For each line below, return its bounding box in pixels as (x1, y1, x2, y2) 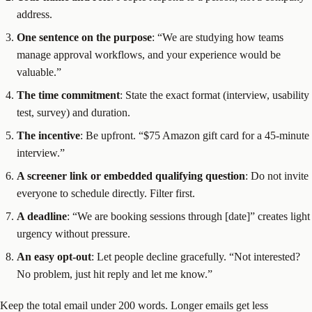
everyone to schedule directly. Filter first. (17, 187, 195, 199)
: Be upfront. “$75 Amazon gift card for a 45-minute (80, 129, 309, 141)
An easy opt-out (17, 250, 91, 263)
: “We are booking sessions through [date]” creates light (67, 210, 310, 222)
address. (17, 8, 52, 20)
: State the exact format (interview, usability (120, 88, 309, 101)
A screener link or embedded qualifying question (17, 169, 245, 182)
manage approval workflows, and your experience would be (17, 48, 281, 61)
